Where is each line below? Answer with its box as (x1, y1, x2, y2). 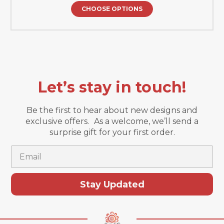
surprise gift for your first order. (49, 127, 175, 137)
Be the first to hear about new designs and (26, 105, 197, 115)
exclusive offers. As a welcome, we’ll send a (25, 116, 198, 126)
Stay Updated (79, 178, 144, 190)
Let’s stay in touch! (37, 78, 186, 97)
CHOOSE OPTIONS (81, 5, 142, 13)
